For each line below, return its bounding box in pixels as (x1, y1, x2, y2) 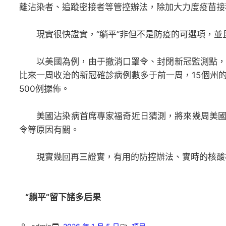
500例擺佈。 (19, 84, 70, 94)
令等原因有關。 (19, 125, 79, 135)
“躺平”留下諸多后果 (25, 192, 101, 202)
